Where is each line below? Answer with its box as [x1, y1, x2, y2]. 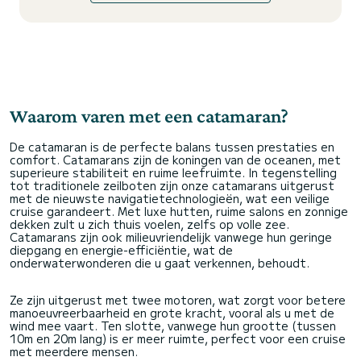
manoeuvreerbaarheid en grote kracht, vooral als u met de [10, 305, 334, 321]
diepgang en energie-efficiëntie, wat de [10, 242, 233, 258]
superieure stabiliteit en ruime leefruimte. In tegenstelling [10, 164, 337, 180]
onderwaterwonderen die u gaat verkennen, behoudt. [10, 255, 309, 271]
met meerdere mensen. [10, 343, 138, 359]
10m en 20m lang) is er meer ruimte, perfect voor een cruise [10, 330, 346, 346]
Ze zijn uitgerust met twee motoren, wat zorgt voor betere [10, 292, 346, 308]
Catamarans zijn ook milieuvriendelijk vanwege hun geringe [10, 229, 332, 245]
